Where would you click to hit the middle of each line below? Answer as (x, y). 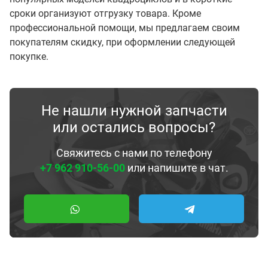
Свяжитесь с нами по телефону (134, 153)
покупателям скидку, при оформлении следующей (122, 42)
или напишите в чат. (176, 168)
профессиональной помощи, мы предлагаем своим (125, 28)
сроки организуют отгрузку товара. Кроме (105, 13)
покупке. (29, 57)
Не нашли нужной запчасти (134, 111)
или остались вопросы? (134, 127)
